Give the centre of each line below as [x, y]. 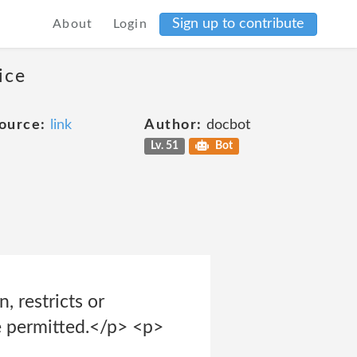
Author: [173, 125]
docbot [226, 125]
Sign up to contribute [238, 24]
